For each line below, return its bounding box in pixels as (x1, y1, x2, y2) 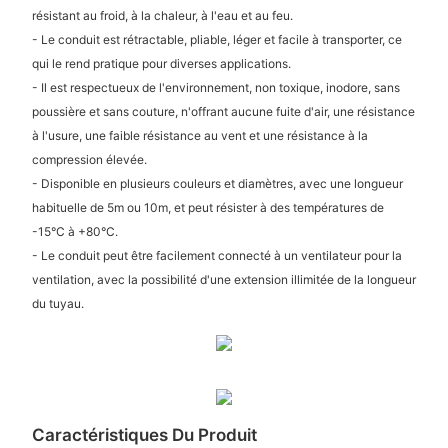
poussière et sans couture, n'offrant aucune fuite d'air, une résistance (31, 103, 415, 119)
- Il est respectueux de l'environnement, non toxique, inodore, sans (31, 79, 400, 95)
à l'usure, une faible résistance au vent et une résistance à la (31, 127, 368, 143)
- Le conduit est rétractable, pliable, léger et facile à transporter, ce (31, 31, 402, 47)
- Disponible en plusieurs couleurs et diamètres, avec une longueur (31, 175, 403, 191)
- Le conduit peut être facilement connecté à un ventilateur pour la (31, 247, 402, 263)
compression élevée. (31, 151, 147, 167)
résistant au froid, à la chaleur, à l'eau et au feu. (31, 7, 293, 23)
